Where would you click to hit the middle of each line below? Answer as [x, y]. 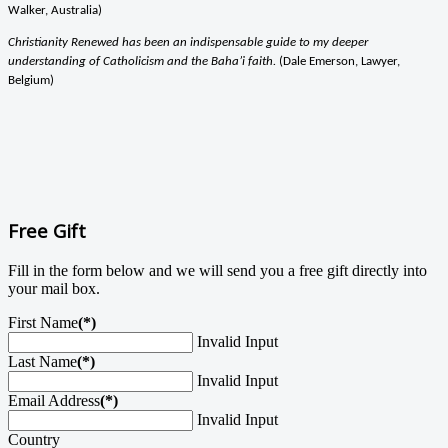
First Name [43, 323]
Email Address [54, 401]
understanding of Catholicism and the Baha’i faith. [142, 61]
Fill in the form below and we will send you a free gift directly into [217, 271]
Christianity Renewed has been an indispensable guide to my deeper [188, 42]
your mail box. [54, 289]
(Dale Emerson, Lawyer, [338, 61]
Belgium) [31, 80]
